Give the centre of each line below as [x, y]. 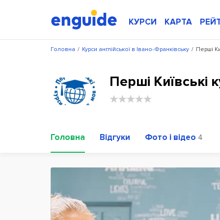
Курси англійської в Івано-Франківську [136, 49]
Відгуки [115, 137]
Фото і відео [170, 137]
